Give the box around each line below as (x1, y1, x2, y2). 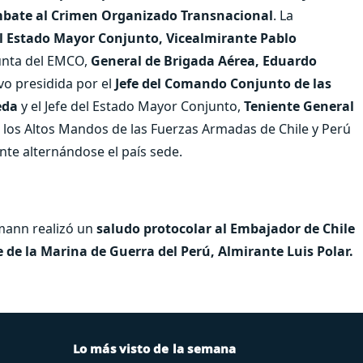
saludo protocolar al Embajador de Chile (96, 219, 355, 237)
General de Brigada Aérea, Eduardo (91, 51, 317, 70)
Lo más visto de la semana (72, 340, 237, 357)
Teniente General (244, 96, 354, 115)
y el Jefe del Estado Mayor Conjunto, (18, 96, 244, 115)
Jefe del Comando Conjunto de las (112, 74, 331, 92)
